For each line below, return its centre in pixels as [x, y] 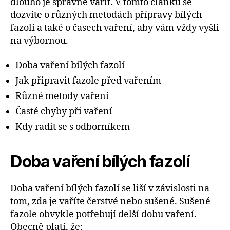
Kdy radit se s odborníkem [73, 127]
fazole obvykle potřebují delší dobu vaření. [103, 214]
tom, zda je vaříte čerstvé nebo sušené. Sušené [110, 201]
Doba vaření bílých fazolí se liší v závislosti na [110, 188]
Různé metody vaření [62, 96]
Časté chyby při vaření [64, 111]
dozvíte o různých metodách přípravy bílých [106, 15]
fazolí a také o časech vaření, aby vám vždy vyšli [115, 28]
